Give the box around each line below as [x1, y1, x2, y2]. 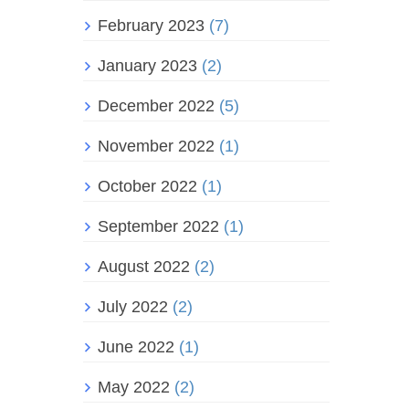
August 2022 [98, 257, 190, 277]
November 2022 [98, 137, 215, 156]
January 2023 [98, 57, 197, 76]
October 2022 [98, 177, 197, 196]
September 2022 [98, 217, 219, 236]
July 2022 [98, 298, 168, 317]
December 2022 [98, 97, 215, 116]
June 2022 [98, 338, 174, 357]
